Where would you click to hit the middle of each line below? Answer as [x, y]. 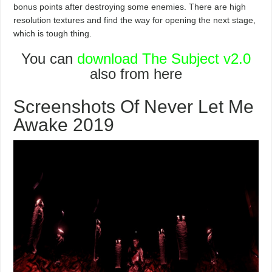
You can [47, 58]
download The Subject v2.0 [164, 58]
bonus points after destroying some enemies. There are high [130, 6]
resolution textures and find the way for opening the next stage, [135, 20]
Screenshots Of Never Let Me [134, 106]
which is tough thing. [53, 33]
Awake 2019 [64, 124]
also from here [136, 73]
